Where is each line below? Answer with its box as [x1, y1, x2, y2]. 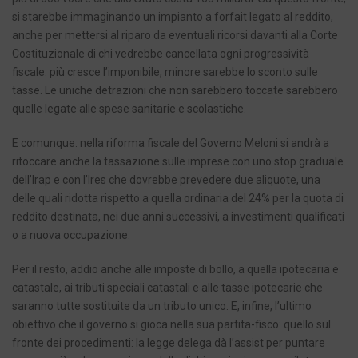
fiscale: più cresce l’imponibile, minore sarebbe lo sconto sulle [12, 66, 318, 79]
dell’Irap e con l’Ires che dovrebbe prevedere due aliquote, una [12, 173, 320, 187]
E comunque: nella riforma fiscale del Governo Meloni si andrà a [12, 137, 329, 150]
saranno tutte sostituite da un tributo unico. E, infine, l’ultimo [12, 300, 312, 313]
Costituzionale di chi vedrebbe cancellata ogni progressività [12, 47, 309, 61]
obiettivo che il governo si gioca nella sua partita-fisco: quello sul [12, 318, 331, 332]
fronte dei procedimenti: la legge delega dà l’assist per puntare [12, 336, 325, 350]
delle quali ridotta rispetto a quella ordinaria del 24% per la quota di [12, 192, 344, 205]
